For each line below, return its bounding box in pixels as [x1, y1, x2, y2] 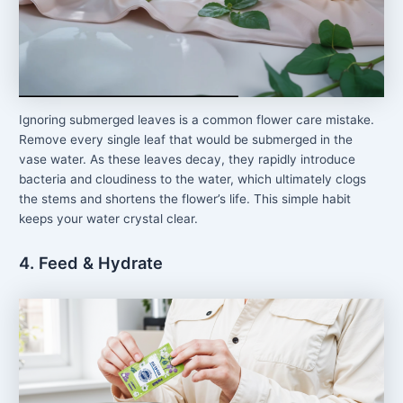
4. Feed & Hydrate [19, 253, 164, 273]
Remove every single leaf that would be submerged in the [19, 131, 354, 147]
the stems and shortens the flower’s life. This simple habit [19, 191, 352, 206]
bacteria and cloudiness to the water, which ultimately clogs [19, 171, 367, 186]
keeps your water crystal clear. [19, 210, 199, 226]
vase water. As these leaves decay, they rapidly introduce [19, 151, 356, 166]
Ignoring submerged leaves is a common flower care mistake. [19, 112, 375, 127]
